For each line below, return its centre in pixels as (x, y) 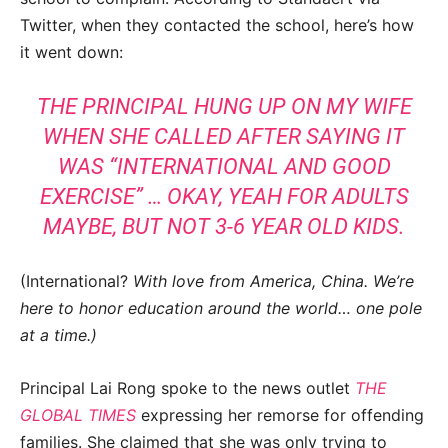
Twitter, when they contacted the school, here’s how (217, 25)
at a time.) (58, 335)
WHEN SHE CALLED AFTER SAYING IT (224, 137)
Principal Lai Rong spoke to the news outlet (187, 388)
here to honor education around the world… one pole (221, 308)
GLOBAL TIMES (78, 415)
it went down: (71, 52)
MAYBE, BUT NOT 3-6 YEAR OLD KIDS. (224, 227)
